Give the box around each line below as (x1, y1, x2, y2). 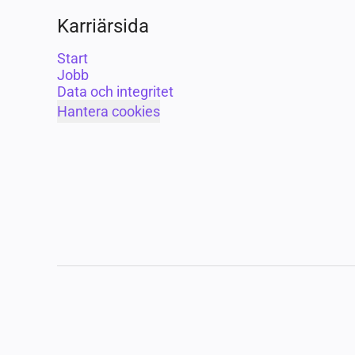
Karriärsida (57, 15, 149, 37)
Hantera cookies (57, 103, 160, 120)
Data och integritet (57, 83, 174, 100)
